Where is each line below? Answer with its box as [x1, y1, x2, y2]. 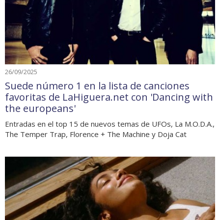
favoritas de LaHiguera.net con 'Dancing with [5, 90, 213, 104]
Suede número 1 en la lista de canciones [5, 79, 190, 92]
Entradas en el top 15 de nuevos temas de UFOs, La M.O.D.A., [5, 119, 215, 129]
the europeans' [5, 102, 76, 115]
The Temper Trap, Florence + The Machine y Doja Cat [5, 129, 187, 139]
